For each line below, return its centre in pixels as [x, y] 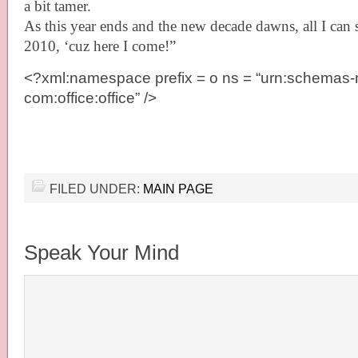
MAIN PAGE [178, 188]
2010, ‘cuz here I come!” [100, 46]
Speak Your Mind [101, 252]
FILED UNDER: [96, 188]
